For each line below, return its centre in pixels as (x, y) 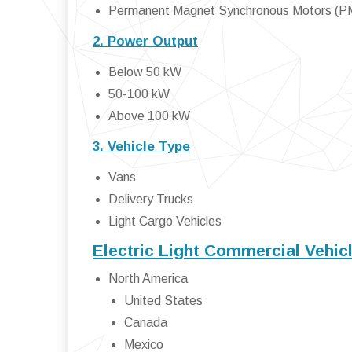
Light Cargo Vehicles (165, 221)
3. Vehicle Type (141, 146)
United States (163, 300)
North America (148, 278)
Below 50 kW (145, 71)
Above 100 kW (149, 115)
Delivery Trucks (151, 199)
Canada (146, 322)
